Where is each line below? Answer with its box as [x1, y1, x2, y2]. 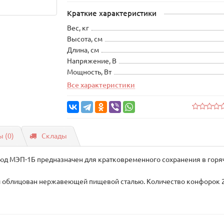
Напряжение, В [67, 57, 117, 65]
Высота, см [67, 35, 103, 43]
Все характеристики [67, 81, 135, 89]
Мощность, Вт [67, 68, 112, 76]
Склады [41, 132, 67, 140]
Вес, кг [67, 24, 89, 32]
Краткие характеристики [67, 9, 157, 17]
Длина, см [67, 46, 99, 54]
